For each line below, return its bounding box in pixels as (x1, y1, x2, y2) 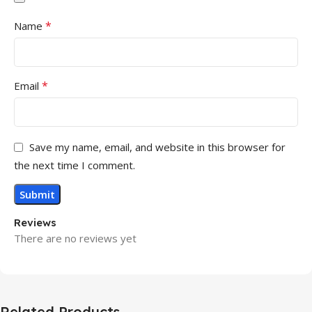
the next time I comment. (14, 158, 135, 173)
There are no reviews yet (14, 231, 136, 246)
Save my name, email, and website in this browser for (29, 140, 286, 155)
